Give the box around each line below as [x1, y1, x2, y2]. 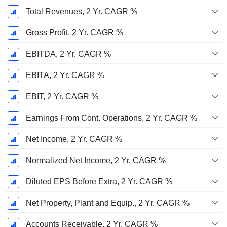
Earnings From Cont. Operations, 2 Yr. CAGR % [25, 113, 197, 123]
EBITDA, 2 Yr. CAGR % [25, 50, 111, 59]
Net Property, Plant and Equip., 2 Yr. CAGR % [25, 199, 190, 208]
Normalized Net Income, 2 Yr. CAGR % [25, 156, 166, 165]
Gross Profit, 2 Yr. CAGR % [25, 28, 123, 37]
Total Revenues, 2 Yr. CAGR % [25, 7, 137, 16]
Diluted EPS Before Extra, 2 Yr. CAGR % [25, 177, 172, 186]
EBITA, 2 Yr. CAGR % [25, 71, 104, 80]
